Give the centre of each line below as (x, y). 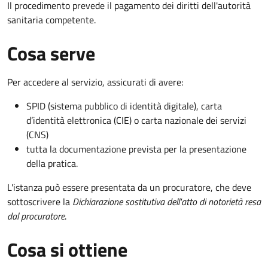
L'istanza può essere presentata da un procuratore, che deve (129, 187)
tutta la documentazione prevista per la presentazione (136, 149)
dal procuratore (36, 216)
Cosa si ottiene (67, 249)
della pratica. (52, 163)
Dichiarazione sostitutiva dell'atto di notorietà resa (167, 201)
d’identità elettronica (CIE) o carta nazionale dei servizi (136, 120)
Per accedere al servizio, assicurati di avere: (95, 82)
